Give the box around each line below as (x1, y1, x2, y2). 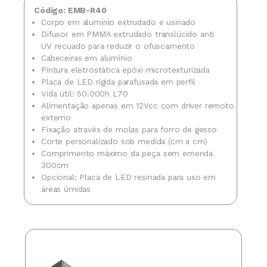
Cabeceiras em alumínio (41, 52, 132, 63)
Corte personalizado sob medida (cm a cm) (41, 136, 207, 146)
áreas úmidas (41, 184, 91, 194)
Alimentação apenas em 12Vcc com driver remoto (41, 100, 234, 110)
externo (41, 112, 71, 122)
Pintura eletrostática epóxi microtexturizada (41, 64, 210, 74)
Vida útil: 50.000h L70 (41, 88, 128, 98)
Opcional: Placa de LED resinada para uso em (41, 172, 216, 182)
